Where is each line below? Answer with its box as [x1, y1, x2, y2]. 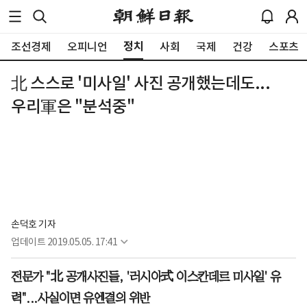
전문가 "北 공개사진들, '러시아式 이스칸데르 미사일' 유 [11, 271, 280, 284]
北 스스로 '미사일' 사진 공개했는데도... [11, 73, 270, 94]
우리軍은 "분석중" [11, 96, 134, 117]
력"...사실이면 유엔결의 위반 [11, 292, 150, 305]
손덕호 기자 [11, 218, 56, 231]
